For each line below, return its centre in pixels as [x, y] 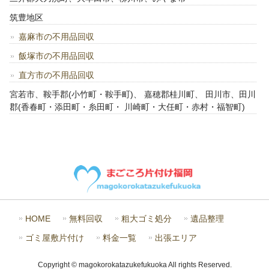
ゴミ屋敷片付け [55, 238]
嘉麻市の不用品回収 [57, 37]
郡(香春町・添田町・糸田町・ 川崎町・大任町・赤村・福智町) [128, 107]
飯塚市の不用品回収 [57, 56]
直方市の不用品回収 [57, 75]
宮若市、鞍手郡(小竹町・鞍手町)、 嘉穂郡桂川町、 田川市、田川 [133, 95]
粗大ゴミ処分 [147, 219]
